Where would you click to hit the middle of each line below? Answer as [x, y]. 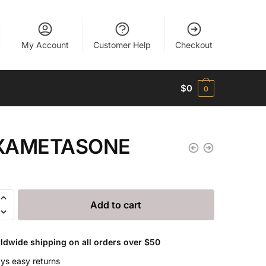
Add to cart [116, 205]
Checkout [194, 45]
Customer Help [122, 45]
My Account [45, 45]
